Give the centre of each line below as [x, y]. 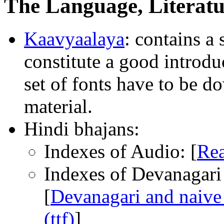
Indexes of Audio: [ [120, 151]
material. [58, 106]
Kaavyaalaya [74, 39]
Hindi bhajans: [82, 129]
